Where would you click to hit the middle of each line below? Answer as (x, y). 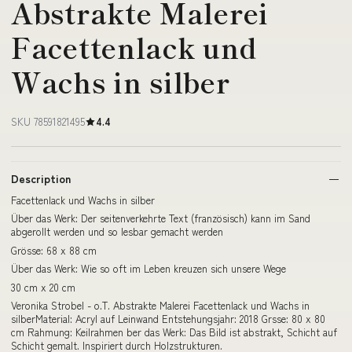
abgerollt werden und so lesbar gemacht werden (117, 232)
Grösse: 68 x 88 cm (54, 250)
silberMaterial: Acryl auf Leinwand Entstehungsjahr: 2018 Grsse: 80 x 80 (168, 319)
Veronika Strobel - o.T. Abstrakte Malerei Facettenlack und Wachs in (160, 306)
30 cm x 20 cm (43, 287)
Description (41, 178)
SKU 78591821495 (48, 121)
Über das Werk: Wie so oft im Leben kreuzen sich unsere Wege (148, 269)
